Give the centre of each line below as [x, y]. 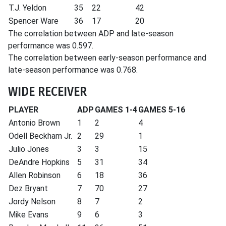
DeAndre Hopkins [39, 162]
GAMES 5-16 [162, 110]
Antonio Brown [34, 123]
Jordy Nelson [32, 202]
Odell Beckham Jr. [40, 136]
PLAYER [23, 110]
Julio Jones [29, 149]
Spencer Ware [34, 21]
